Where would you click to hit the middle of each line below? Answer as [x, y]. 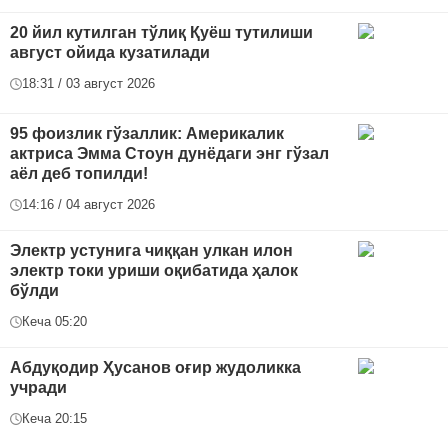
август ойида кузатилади [110, 53]
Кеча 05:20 [54, 322]
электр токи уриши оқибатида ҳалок [154, 271]
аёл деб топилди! [79, 174]
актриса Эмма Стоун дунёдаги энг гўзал [169, 154]
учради [38, 388]
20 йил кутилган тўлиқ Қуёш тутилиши [161, 33]
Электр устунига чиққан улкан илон [151, 251]
